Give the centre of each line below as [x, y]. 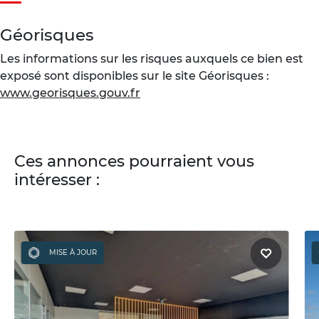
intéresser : [57, 179]
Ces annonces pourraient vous [134, 161]
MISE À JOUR [72, 252]
